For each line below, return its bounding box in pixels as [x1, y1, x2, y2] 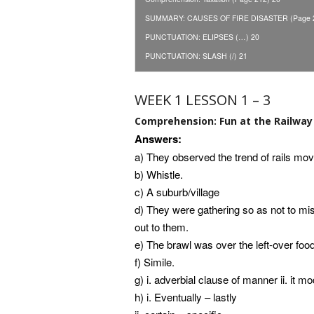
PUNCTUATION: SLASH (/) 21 [144, 50, 247, 61]
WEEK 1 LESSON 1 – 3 [135, 90, 271, 109]
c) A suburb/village [135, 184, 219, 200]
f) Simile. [135, 254, 175, 270]
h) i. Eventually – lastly [135, 289, 237, 305]
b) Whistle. [135, 167, 183, 182]
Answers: [135, 131, 182, 147]
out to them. [135, 219, 189, 235]
